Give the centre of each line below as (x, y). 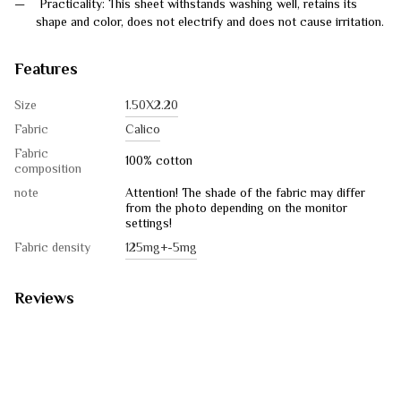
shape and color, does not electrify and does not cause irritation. (210, 24)
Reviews (44, 300)
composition (48, 171)
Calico (143, 131)
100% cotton (159, 162)
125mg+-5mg (161, 249)
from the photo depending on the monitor (236, 210)
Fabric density (52, 249)
